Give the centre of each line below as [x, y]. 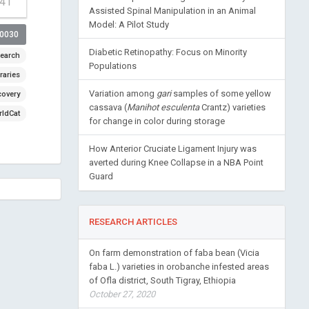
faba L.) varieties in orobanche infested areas [179, 267]
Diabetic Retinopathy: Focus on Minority [168, 52]
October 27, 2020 [122, 294]
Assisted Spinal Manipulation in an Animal [172, 11]
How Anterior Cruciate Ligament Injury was [172, 149]
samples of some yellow [221, 93]
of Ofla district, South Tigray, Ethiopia [162, 280]
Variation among [122, 93]
